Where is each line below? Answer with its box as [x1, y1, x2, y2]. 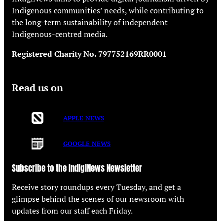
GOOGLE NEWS [63, 139, 110, 148]
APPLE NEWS [63, 113, 104, 122]
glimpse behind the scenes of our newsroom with [12, 193, 184, 204]
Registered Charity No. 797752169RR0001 [12, 48, 167, 59]
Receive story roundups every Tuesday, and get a [12, 181, 181, 192]
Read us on [12, 80, 63, 94]
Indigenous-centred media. [12, 28, 108, 39]
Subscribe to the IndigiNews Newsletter [12, 161, 142, 175]
